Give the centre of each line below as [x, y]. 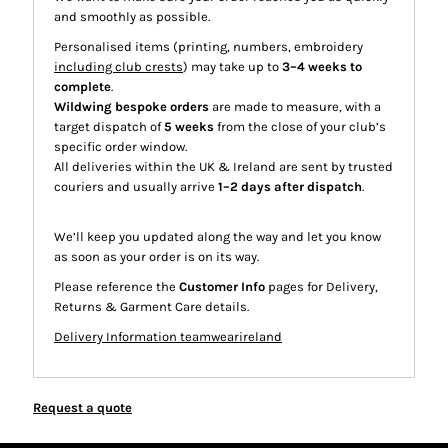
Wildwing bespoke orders [131, 106]
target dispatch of [109, 126]
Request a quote [82, 407]
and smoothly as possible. [132, 16]
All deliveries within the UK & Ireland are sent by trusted [223, 166]
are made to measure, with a [295, 106]
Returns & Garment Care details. [151, 306]
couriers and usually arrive [136, 186]
